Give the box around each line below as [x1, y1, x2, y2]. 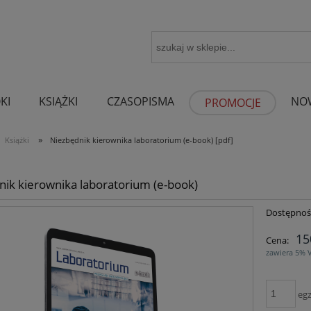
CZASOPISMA [107, 93, 174, 109]
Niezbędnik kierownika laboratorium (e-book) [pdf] [49, 135, 233, 145]
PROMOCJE [204, 94, 261, 110]
